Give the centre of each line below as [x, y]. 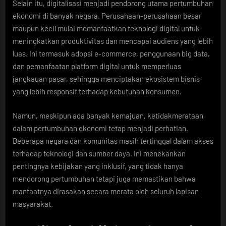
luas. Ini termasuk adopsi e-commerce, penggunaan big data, [111, 54]
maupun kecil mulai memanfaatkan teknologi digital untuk [106, 29]
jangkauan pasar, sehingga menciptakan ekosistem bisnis [106, 79]
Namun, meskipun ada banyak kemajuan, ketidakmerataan [108, 115]
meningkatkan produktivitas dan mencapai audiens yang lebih [113, 41]
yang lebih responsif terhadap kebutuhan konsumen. [97, 92]
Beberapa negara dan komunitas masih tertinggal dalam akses [113, 140]
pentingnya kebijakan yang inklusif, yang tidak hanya [98, 166]
